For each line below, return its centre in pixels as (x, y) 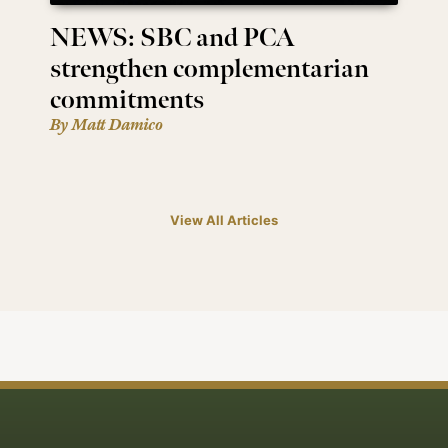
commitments (127, 101)
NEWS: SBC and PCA (173, 39)
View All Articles (224, 220)
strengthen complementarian (210, 70)
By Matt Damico (107, 126)
